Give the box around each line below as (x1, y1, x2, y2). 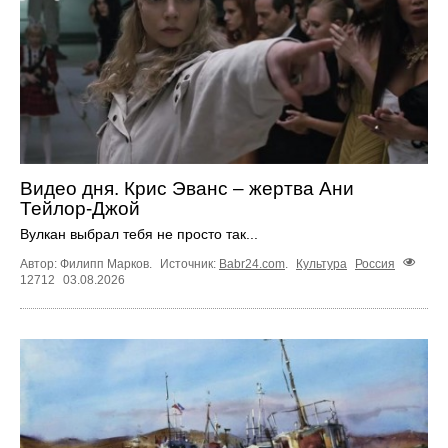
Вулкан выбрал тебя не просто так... (20, 226, 258, 243)
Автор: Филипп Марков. (20, 256, 155, 271)
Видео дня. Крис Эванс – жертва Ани (20, 178, 354, 200)
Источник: (160, 256, 219, 271)
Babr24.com (219, 256, 285, 271)
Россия (355, 256, 395, 271)
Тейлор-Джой (20, 198, 140, 220)
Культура (296, 256, 347, 271)
